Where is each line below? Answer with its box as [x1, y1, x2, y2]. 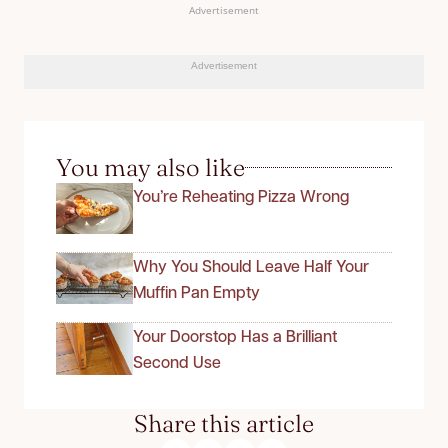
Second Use [133, 351, 221, 373]
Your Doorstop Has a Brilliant [133, 325, 337, 347]
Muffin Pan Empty [133, 280, 260, 302]
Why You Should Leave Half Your [133, 254, 369, 276]
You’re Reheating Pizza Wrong [133, 184, 349, 206]
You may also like [56, 152, 245, 182]
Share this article [134, 408, 314, 438]
